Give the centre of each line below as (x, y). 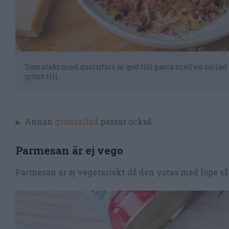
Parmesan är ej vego (69, 150)
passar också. (127, 121)
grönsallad (77, 121)
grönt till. (42, 76)
